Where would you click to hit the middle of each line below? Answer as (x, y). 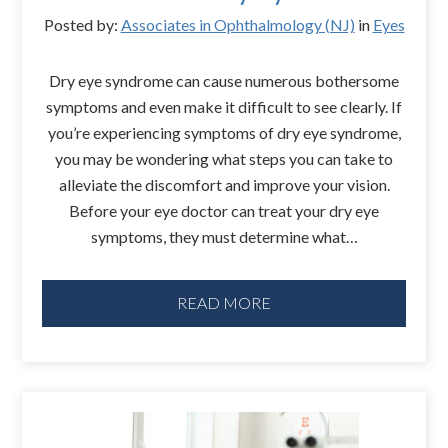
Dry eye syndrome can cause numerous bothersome (224, 80)
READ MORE (224, 303)
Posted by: (82, 24)
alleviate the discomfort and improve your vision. (224, 184)
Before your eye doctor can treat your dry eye (224, 210)
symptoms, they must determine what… (224, 236)
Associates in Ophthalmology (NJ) (237, 24)
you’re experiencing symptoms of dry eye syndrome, (224, 132)
